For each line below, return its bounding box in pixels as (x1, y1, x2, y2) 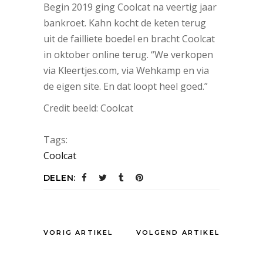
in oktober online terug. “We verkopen (43, 48, 213, 62)
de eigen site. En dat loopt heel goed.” (43, 80, 208, 93)
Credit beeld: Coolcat (43, 102, 133, 115)
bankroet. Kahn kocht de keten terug (43, 16, 206, 30)
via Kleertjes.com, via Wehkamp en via (43, 64, 209, 77)
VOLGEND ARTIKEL (136, 228, 220, 237)
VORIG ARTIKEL (43, 228, 113, 237)
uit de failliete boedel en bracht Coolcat (43, 32, 215, 46)
